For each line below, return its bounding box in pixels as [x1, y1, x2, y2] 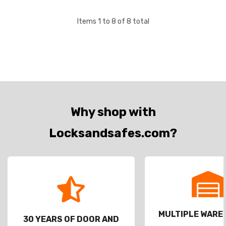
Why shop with [70, 105, 156, 119]
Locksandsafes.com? [49, 126, 177, 140]
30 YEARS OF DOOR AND [23, 214, 119, 224]
